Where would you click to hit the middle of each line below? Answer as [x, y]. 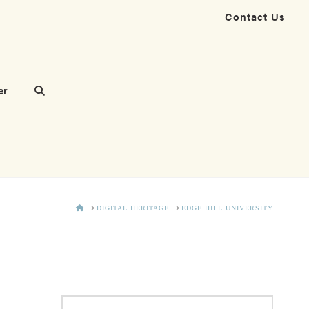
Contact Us [256, 16]
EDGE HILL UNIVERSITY [227, 208]
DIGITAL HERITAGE [133, 208]
